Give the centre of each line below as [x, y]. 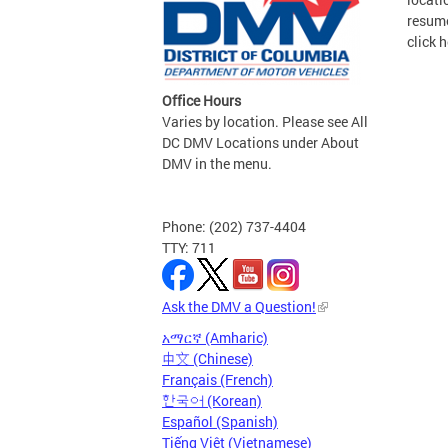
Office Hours [201, 101]
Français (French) [217, 380]
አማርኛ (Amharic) [215, 338]
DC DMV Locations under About [260, 143]
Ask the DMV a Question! [239, 307]
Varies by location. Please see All [265, 122]
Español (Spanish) [220, 422]
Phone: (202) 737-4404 [234, 227]
